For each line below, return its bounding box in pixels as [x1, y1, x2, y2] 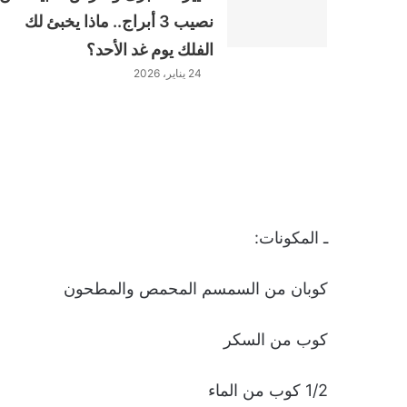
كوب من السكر [223, 330, 328, 349]
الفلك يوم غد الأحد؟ [86, 40, 214, 59]
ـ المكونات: [254, 228, 328, 247]
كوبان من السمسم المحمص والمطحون [64, 279, 328, 298]
